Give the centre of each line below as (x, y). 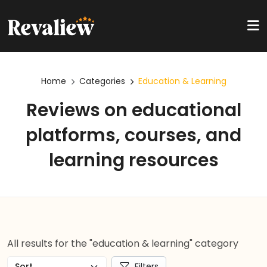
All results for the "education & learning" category (123, 243)
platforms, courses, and (133, 135)
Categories (102, 81)
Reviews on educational (133, 110)
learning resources (133, 160)
